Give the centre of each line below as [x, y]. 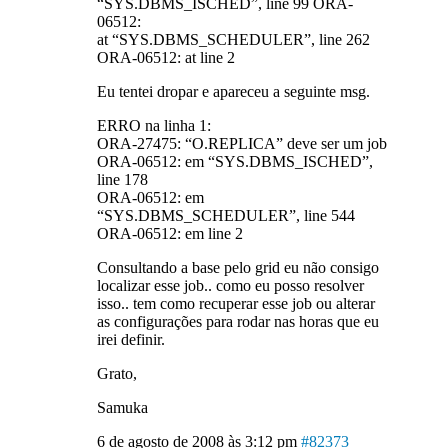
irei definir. [130, 339]
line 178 [122, 179]
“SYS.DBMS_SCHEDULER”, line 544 [225, 215]
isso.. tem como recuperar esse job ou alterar [235, 303]
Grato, [116, 373]
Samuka [122, 407]
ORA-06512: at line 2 [165, 57]
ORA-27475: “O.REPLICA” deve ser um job [241, 143]
